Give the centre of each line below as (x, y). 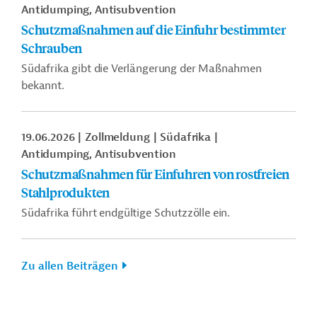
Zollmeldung (117, 137)
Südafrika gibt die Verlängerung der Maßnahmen (142, 69)
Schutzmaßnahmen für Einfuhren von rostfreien (156, 174)
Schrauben (52, 48)
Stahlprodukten (66, 192)
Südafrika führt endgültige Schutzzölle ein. (126, 213)
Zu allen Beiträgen (70, 266)
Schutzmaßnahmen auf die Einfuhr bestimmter (154, 29)
